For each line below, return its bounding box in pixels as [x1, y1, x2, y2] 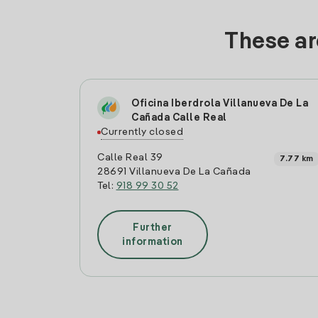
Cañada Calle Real [131, 113, 227, 123]
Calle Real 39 [97, 153, 163, 163]
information [122, 236, 183, 247]
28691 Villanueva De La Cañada [97, 167, 251, 177]
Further [133, 222, 172, 233]
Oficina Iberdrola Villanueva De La [131, 99, 308, 109]
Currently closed [101, 127, 183, 137]
